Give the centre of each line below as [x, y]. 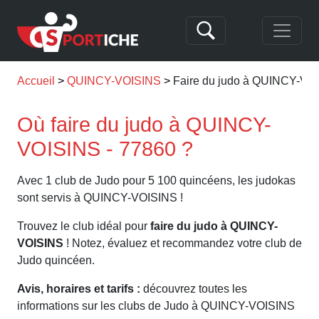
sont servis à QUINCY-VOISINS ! [100, 198]
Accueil [36, 81]
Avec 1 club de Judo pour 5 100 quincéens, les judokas [156, 181]
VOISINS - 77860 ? [105, 149]
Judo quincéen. [56, 260]
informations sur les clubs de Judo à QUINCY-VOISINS [156, 306]
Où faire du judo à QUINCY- [144, 125]
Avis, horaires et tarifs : [79, 289]
